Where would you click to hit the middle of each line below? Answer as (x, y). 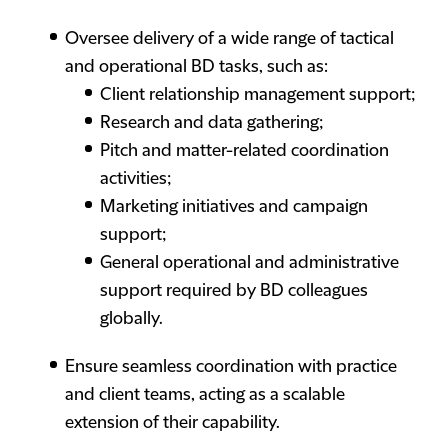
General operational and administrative (249, 263)
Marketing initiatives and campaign (234, 207)
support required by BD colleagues (234, 291)
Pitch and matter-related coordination (244, 151)
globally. (131, 319)
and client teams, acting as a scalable (205, 395)
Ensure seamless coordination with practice (231, 367)
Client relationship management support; (257, 95)
